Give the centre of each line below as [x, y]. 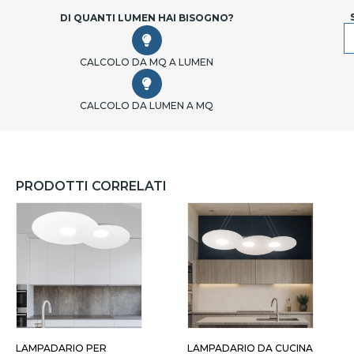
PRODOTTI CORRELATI [91, 186]
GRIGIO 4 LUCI [192, 320]
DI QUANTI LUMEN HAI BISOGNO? [147, 18]
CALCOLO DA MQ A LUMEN [147, 62]
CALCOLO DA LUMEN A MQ [147, 105]
